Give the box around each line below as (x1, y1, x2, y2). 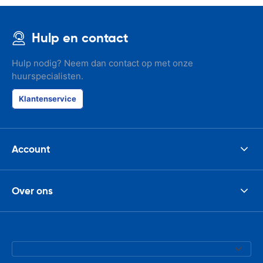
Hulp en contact (32, 30, 128, 46)
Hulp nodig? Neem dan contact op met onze (12, 58, 193, 69)
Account (12, 142, 50, 156)
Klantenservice (19, 94, 76, 103)
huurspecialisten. (12, 70, 83, 82)
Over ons (12, 184, 53, 197)
